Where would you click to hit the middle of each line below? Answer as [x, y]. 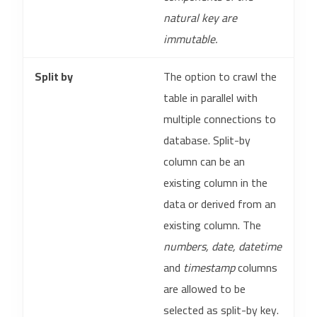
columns [256, 267]
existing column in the [215, 183]
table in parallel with [211, 98]
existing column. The [212, 225]
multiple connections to [220, 119]
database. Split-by [207, 140]
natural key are [200, 18]
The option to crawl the [220, 76]
